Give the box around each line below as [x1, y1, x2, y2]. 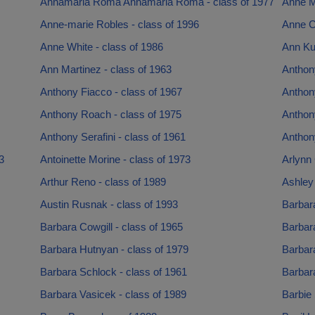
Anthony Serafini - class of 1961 [39, 131, 186, 143]
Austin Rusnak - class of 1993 [39, 198, 178, 210]
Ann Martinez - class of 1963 [39, 63, 172, 75]
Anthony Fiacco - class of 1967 [39, 86, 182, 98]
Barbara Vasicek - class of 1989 [39, 288, 186, 300]
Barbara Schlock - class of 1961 [39, 266, 187, 278]
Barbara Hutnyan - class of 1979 [39, 243, 188, 255]
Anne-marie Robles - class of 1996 [39, 18, 199, 30]
